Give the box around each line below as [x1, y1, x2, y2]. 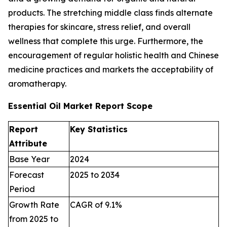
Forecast [9, 170, 44, 180]
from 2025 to [9, 214, 58, 224]
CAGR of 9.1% [70, 200, 122, 210]
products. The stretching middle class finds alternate [8, 8, 213, 18]
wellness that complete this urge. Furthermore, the [8, 36, 203, 47]
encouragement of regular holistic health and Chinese [8, 50, 219, 61]
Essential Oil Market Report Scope [8, 101, 153, 111]
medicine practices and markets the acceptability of [8, 64, 213, 75]
